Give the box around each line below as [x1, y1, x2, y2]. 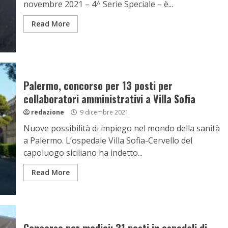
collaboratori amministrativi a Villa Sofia [23, 91, 195, 106]
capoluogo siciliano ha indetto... [23, 147, 142, 158]
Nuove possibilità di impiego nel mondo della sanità [23, 123, 220, 134]
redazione [31, 108, 64, 117]
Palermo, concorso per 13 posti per [23, 78, 173, 93]
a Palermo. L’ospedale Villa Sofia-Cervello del [23, 135, 192, 146]
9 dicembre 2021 [78, 108, 129, 117]
